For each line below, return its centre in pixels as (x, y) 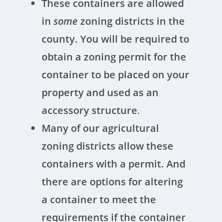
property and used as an (100, 92)
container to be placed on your (116, 75)
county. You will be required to (116, 39)
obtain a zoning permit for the (114, 57)
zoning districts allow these (108, 146)
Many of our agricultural (101, 128)
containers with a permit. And (114, 164)
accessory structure (90, 110)
